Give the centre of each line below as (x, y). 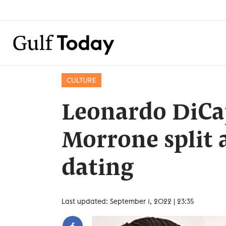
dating (98, 169)
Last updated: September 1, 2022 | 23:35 (128, 201)
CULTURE (81, 80)
